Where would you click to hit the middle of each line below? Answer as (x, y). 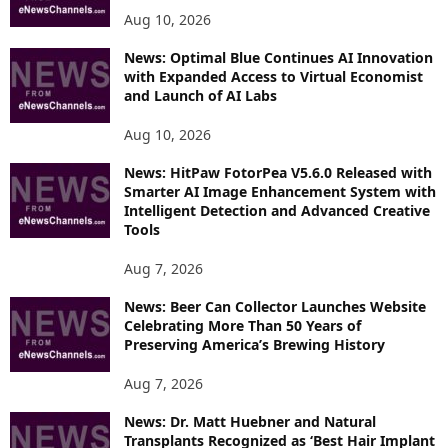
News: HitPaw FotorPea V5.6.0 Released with (278, 172)
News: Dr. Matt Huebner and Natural (250, 421)
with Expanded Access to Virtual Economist (273, 76)
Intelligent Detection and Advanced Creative (277, 210)
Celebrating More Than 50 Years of (242, 325)
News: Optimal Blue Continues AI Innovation (278, 57)
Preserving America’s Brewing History (254, 344)
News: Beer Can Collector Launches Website (275, 306)
